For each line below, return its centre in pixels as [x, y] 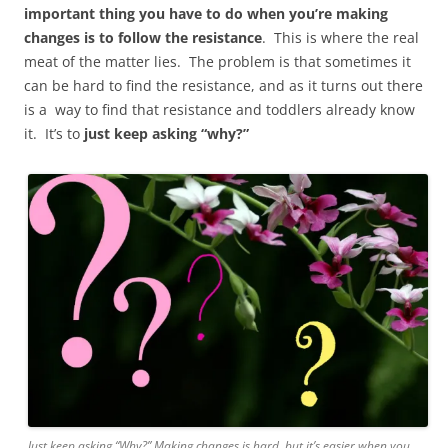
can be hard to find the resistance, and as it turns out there [223, 85]
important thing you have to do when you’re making [206, 13]
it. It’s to [54, 133]
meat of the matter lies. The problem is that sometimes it [217, 61]
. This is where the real [340, 37]
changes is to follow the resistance [143, 37]
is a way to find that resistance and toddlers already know [219, 109]
